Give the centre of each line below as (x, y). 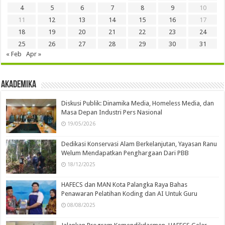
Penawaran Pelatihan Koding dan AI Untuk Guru (130, 194)
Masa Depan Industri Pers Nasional (112, 112)
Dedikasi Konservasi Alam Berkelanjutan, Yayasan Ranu (139, 144)
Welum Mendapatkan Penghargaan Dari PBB (125, 153)
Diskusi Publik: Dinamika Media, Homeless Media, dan (138, 103)
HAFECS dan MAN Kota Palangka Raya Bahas (125, 185)
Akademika (19, 85)
